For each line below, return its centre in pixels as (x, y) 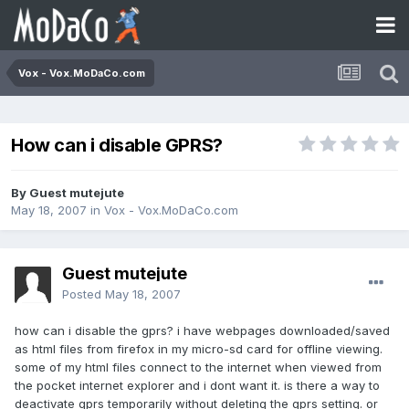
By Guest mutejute (68, 193)
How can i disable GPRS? (117, 146)
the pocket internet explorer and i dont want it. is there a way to (197, 386)
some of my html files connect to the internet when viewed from (198, 367)
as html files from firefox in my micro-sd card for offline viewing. (199, 349)
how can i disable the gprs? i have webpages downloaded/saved (202, 331)
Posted (84, 294)
